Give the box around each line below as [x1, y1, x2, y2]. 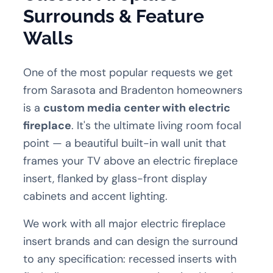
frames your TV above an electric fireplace [23, 153, 238, 168]
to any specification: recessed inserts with [23, 251, 237, 266]
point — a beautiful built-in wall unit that [23, 135, 227, 151]
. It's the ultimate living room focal [71, 118, 242, 133]
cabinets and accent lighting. [23, 188, 168, 204]
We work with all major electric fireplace [23, 216, 226, 231]
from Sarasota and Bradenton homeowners [23, 82, 243, 97]
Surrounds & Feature [23, 5, 205, 27]
